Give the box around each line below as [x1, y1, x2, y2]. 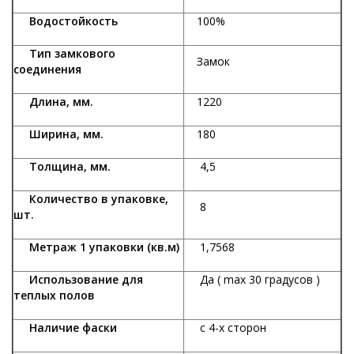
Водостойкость [13, 13, 118, 29]
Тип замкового [13, 46, 115, 62]
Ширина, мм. [13, 126, 104, 142]
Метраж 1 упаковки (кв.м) [13, 239, 179, 255]
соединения [13, 62, 81, 77]
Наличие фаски [13, 320, 117, 336]
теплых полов [13, 288, 111, 303]
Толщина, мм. [13, 159, 111, 175]
